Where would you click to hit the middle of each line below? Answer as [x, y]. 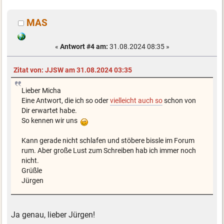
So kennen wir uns [51, 120]
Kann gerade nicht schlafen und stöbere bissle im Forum [108, 140]
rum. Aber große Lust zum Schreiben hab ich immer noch [108, 150]
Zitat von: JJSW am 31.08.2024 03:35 [72, 70]
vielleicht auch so [136, 100]
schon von [179, 100]
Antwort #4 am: [84, 46]
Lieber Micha [41, 90]
